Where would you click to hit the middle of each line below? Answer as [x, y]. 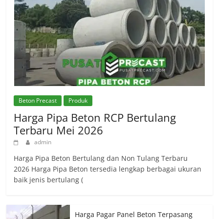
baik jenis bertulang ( [49, 180]
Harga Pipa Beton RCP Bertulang [95, 118]
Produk [78, 101]
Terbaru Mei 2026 [59, 130]
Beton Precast [38, 101]
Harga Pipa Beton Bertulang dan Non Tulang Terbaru [101, 158]
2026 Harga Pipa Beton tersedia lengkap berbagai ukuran [108, 169]
